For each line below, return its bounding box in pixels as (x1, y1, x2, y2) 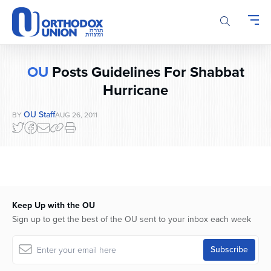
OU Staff (24, 108, 55, 122)
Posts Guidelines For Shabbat (48, 61, 244, 83)
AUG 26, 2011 (55, 109, 97, 121)
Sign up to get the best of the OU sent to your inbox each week (12, 213, 251, 226)
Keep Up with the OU (12, 199, 95, 212)
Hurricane (103, 79, 168, 102)
